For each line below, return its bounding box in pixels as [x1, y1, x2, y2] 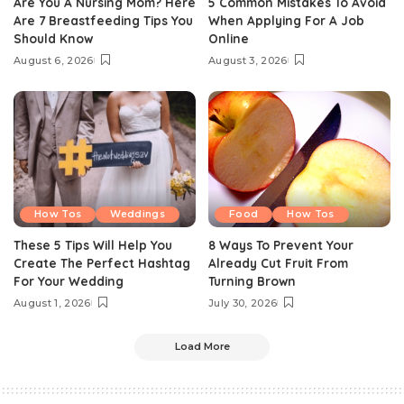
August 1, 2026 [14, 297, 91, 310]
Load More [174, 341, 230, 353]
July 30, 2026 [208, 297, 278, 310]
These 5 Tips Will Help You [14, 237, 172, 253]
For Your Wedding [14, 273, 124, 289]
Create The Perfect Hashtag [14, 255, 190, 271]
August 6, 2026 [14, 53, 94, 67]
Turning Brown [208, 273, 296, 289]
